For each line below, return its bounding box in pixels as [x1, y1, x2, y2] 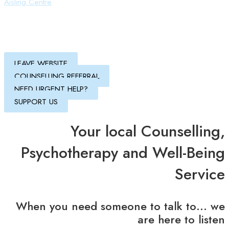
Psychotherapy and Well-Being [21, 141, 225, 164]
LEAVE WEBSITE [14, 57, 67, 69]
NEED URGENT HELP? [14, 83, 88, 95]
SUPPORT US [14, 96, 58, 107]
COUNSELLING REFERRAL [14, 70, 99, 82]
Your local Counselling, [71, 120, 225, 142]
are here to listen [138, 212, 225, 227]
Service [175, 163, 225, 185]
